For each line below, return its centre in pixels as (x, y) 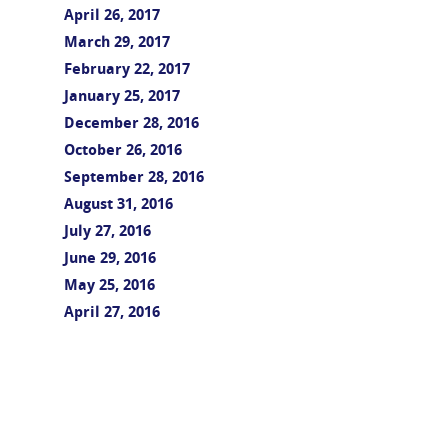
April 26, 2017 (112, 16)
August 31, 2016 (118, 205)
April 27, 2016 (112, 313)
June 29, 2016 (110, 259)
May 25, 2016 (109, 286)
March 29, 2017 (117, 43)
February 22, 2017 (127, 70)
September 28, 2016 (134, 178)
